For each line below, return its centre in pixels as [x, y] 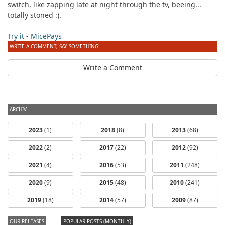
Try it [16, 36]
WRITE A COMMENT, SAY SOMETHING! [55, 46]
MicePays [46, 36]
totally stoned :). [34, 15]
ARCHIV [18, 109]
